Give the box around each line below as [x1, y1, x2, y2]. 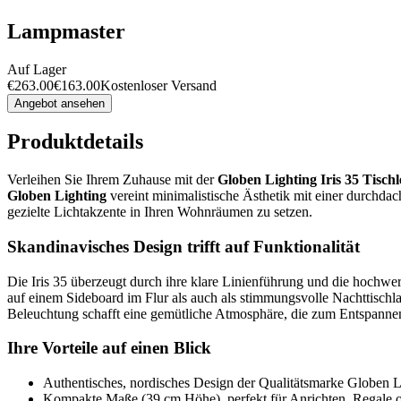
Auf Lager [7, 61, 66, 77]
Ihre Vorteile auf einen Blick [7, 338, 211, 358]
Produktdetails [7, 130, 143, 154]
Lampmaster [7, 19, 125, 43]
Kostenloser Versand [100, 77, 217, 93]
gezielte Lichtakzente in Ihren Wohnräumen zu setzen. [7, 204, 312, 220]
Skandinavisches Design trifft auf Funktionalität [7, 237, 360, 257]
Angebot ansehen [14, 96, 105, 110]
